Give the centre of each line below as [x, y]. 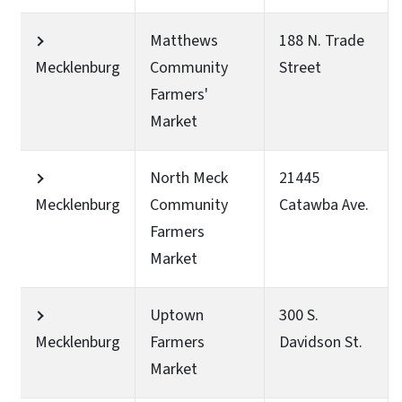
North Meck [189, 178]
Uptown [177, 315]
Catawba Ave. [324, 205]
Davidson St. [321, 342]
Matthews [184, 40]
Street [300, 67]
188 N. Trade [322, 40]
